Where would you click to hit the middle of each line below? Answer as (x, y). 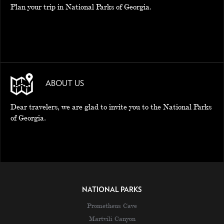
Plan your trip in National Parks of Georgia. (81, 7)
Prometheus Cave (112, 205)
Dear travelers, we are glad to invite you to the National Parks (111, 107)
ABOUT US (65, 83)
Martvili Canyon (112, 218)
